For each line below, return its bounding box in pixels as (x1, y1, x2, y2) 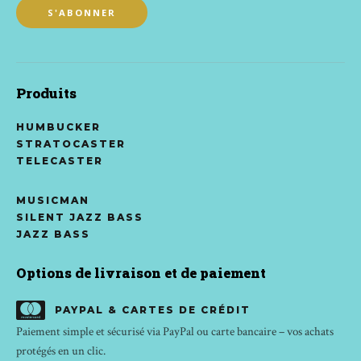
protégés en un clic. (16, 342, 106, 359)
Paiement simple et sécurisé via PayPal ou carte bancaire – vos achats (16, 323, 334, 340)
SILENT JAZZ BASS (16, 211, 143, 224)
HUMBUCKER (16, 121, 101, 134)
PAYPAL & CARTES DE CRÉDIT (55, 304, 251, 317)
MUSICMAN (16, 194, 89, 207)
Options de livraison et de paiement (16, 263, 266, 283)
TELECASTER (16, 155, 103, 168)
